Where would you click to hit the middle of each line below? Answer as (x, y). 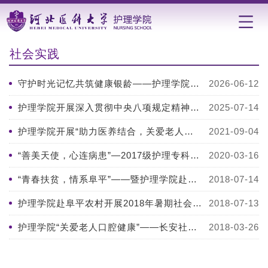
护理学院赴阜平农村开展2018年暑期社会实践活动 (197, 203)
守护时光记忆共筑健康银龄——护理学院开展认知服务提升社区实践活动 (195, 84)
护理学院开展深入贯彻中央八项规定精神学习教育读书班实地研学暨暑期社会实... (195, 108)
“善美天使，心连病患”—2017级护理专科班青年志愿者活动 (195, 156)
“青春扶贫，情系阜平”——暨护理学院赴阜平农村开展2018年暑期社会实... (192, 179)
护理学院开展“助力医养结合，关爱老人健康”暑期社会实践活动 (189, 132)
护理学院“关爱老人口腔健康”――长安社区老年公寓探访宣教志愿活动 (192, 227)
